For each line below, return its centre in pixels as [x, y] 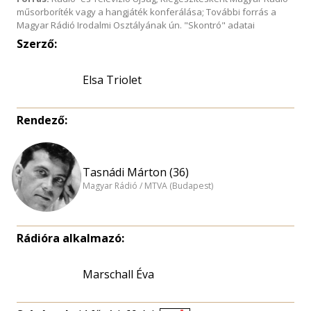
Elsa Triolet [112, 80]
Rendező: [42, 120]
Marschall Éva [118, 274]
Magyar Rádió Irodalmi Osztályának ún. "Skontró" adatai [136, 25]
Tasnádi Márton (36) [136, 172]
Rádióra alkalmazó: [70, 238]
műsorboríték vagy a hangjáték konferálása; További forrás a [146, 12]
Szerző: [37, 44]
